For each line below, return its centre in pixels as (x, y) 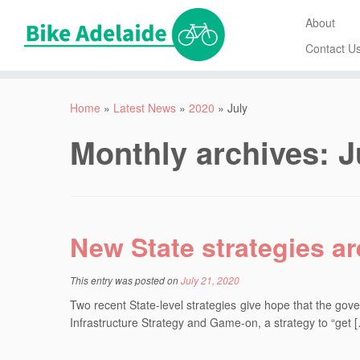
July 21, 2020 (210, 280)
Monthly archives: (204, 152)
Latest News (145, 107)
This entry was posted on (125, 280)
